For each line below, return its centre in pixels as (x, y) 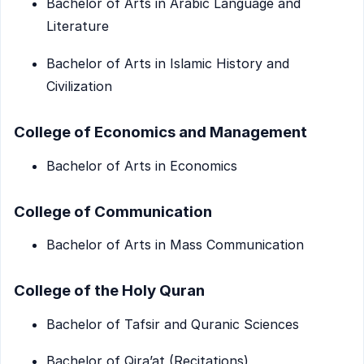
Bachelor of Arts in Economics (142, 165)
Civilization (79, 87)
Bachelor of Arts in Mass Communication (175, 245)
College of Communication (113, 211)
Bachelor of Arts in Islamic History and (168, 64)
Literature (78, 26)
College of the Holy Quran (109, 291)
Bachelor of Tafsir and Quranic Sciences (173, 324)
